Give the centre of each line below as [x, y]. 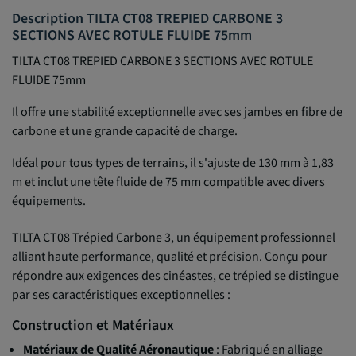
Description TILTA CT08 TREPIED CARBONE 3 [147, 18]
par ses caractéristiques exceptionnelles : [121, 294]
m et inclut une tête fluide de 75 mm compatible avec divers [168, 182]
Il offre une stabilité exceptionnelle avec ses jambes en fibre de [177, 112]
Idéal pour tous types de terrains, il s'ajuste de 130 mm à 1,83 [173, 163]
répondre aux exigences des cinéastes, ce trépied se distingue [175, 275]
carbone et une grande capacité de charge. [125, 131]
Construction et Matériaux [93, 325]
